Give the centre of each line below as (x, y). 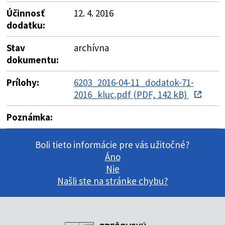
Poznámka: (29, 117)
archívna (91, 47)
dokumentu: (32, 60)
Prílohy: (23, 82)
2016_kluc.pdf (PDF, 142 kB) (131, 94)
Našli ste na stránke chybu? (113, 181)
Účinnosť (25, 13)
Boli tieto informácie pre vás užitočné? (113, 145)
